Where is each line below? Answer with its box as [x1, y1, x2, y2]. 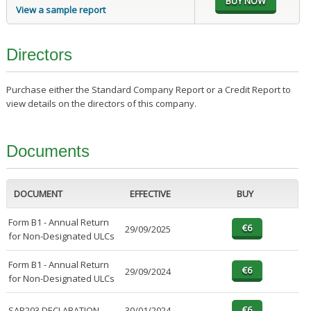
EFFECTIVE [129, 187, 171, 201]
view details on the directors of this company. [6, 97, 196, 110]
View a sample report [15, 3, 106, 17]
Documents [6, 142, 90, 161]
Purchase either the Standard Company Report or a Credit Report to [6, 83, 291, 96]
